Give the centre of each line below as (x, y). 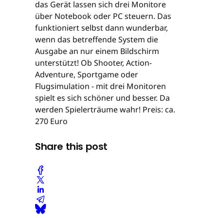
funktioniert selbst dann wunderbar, (101, 27)
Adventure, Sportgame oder (87, 74)
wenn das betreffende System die (97, 39)
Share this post (71, 146)
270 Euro (51, 121)
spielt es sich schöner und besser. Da (102, 98)
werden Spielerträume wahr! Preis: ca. (105, 109)
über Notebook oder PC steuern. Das (103, 16)
